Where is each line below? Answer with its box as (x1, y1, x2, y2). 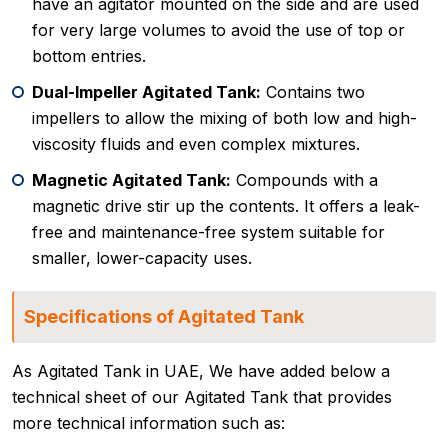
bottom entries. (32, 46, 146, 67)
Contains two (261, 82, 365, 103)
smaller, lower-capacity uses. (32, 248, 252, 269)
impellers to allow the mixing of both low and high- (32, 108, 417, 129)
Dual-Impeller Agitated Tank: (32, 82, 261, 103)
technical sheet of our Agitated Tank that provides (12, 387, 392, 408)
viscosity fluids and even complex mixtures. (32, 134, 360, 155)
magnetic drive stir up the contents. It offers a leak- (32, 196, 420, 217)
